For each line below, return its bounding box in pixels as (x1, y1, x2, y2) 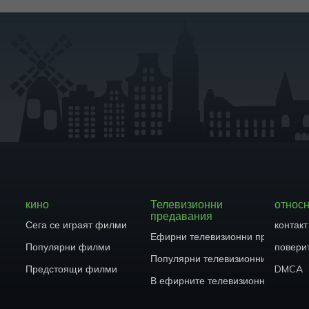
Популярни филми (26, 241, 110, 254)
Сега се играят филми (26, 219, 127, 232)
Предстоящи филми (26, 263, 117, 276)
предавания (150, 209, 212, 223)
